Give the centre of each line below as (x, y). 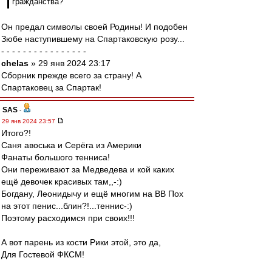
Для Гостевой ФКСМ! (43, 254)
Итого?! (16, 133)
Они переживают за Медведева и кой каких (88, 169)
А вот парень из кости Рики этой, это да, (81, 242)
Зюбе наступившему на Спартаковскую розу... (93, 39)
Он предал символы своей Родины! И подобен (94, 27)
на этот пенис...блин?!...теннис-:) (67, 206)
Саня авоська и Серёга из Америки (71, 145)
